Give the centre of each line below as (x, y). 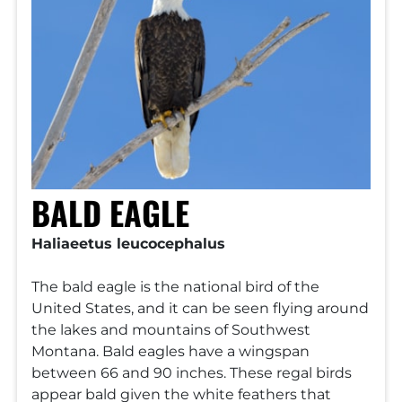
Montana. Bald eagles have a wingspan (170, 351)
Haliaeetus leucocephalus (128, 244)
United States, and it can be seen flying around (200, 308)
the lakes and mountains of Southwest (171, 330)
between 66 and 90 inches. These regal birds (192, 373)
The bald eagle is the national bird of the (175, 287)
